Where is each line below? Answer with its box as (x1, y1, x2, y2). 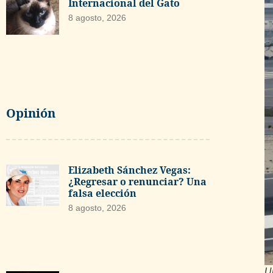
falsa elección (68, 186, 136, 200)
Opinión (6, 105, 55, 122)
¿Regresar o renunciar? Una (68, 175, 207, 189)
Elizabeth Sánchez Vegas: (68, 163, 191, 177)
